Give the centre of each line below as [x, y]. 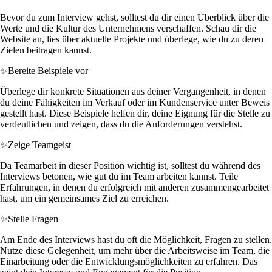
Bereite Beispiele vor [48, 70]
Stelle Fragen [33, 219]
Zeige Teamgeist [39, 144]
